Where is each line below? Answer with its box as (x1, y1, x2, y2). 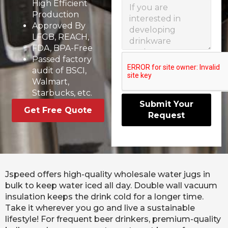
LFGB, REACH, (32, 32, 90, 42)
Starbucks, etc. (32, 88, 93, 98)
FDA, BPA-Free (32, 43, 93, 53)
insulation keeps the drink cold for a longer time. (5, 191, 204, 202)
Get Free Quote (24, 105, 93, 116)
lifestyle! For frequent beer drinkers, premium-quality (5, 214, 221, 224)
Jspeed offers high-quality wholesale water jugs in (5, 169, 210, 179)
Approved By (32, 21, 86, 31)
